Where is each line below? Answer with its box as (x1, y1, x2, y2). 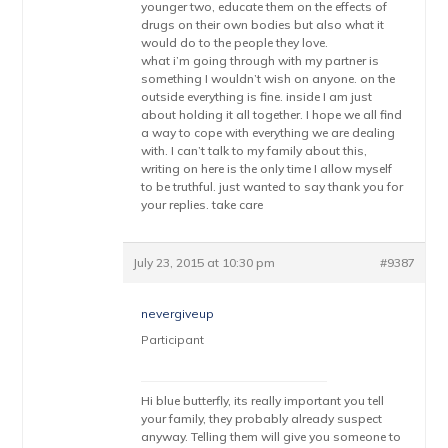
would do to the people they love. (141, 35, 329, 50)
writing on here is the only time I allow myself (141, 161, 393, 176)
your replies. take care (141, 197, 264, 212)
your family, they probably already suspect (141, 411, 383, 426)
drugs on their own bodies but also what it (141, 17, 385, 32)
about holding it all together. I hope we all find (141, 107, 403, 122)
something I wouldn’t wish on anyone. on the (141, 71, 396, 86)
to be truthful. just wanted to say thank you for (141, 179, 404, 194)
